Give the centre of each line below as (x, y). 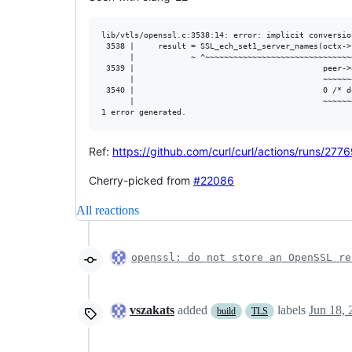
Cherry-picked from (141, 180)
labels (291, 310)
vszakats (152, 310)
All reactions (108, 210)
